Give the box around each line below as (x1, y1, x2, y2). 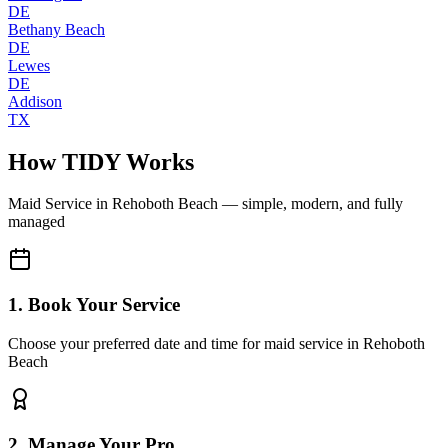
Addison (8, 92, 62, 110)
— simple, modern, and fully (218, 195, 403, 213)
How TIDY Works (8, 148, 194, 175)
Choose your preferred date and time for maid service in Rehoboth (8, 334, 425, 352)
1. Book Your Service (8, 294, 180, 316)
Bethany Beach (8, 20, 105, 38)
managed (8, 213, 65, 231)
